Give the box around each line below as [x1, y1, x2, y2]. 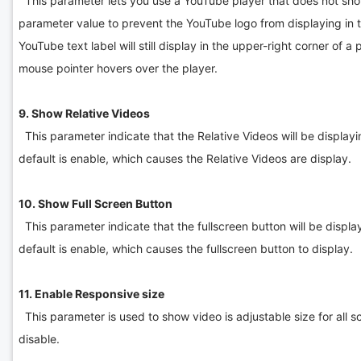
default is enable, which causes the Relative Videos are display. [18, 151, 355, 165]
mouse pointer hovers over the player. [18, 60, 221, 75]
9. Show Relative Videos [18, 106, 150, 120]
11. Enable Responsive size [18, 286, 164, 301]
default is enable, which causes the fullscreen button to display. [18, 241, 356, 255]
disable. [18, 331, 60, 346]
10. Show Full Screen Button [18, 196, 172, 210]
